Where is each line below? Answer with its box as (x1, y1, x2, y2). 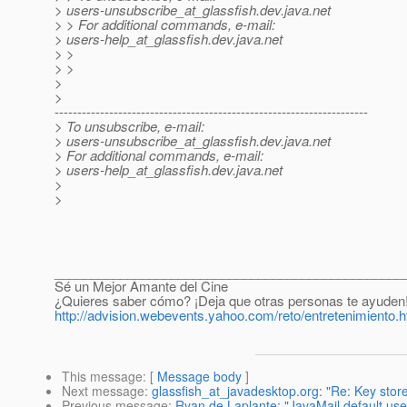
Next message (62, 382, 144, 401)
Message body (157, 367, 242, 386)
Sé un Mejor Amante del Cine (55, 276, 228, 296)
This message (62, 367, 143, 386)
